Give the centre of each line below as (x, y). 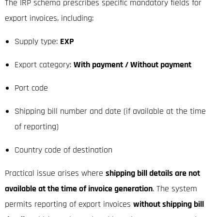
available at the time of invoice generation (79, 188)
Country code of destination (63, 150)
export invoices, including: (49, 18)
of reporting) (37, 126)
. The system (175, 188)
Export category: (44, 64)
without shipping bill (169, 204)
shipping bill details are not (153, 173)
